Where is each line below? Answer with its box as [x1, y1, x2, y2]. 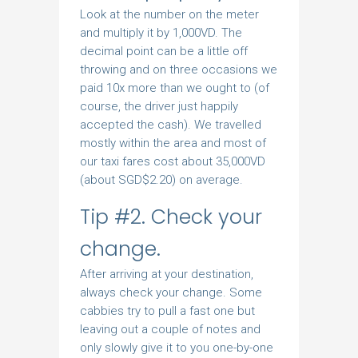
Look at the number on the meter [80, 6, 259, 22]
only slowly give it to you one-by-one [80, 340, 273, 355]
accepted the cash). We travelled [80, 117, 261, 132]
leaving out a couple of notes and [80, 321, 261, 336]
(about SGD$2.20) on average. [80, 172, 243, 187]
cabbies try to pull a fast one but [80, 303, 255, 318]
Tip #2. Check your [80, 202, 262, 231]
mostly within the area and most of [80, 135, 266, 150]
